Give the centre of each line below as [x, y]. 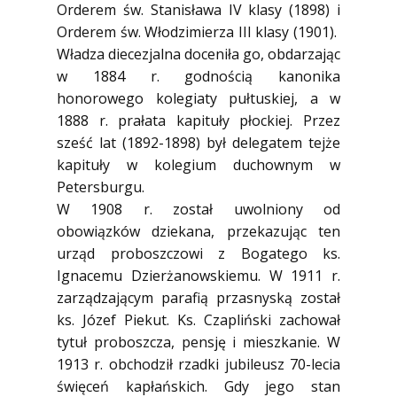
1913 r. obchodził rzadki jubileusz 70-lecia [198, 364]
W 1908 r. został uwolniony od [198, 209]
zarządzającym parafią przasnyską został [198, 298]
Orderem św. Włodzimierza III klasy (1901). [198, 32]
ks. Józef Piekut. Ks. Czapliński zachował [198, 320]
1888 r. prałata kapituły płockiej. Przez [198, 121]
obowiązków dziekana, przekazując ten [198, 231]
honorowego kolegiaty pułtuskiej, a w [198, 98]
